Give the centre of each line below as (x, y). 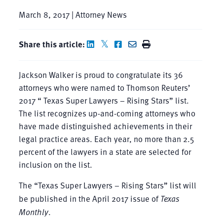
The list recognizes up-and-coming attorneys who (107, 113)
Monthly (33, 211)
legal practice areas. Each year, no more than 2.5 (106, 139)
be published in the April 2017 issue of (89, 198)
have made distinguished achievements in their (105, 126)
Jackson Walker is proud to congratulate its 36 (101, 74)
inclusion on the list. (55, 164)
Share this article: (52, 44)
